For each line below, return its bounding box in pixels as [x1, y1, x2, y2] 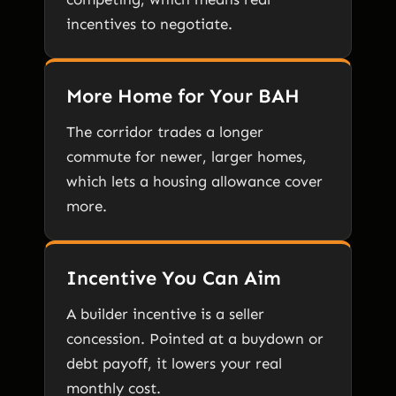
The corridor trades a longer [66, 122, 263, 141]
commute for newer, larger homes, [66, 147, 307, 165]
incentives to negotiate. [66, 14, 232, 33]
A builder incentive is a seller [66, 304, 264, 323]
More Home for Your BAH [66, 83, 300, 108]
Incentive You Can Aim [66, 265, 281, 290]
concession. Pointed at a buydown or [66, 329, 324, 347]
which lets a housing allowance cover [66, 171, 323, 190]
